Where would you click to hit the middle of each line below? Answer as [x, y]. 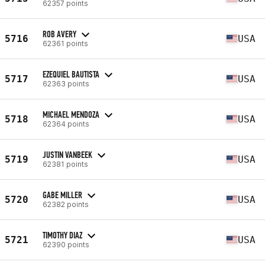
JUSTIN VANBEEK [67, 154]
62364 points [66, 124]
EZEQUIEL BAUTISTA [71, 74]
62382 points [66, 204]
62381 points [65, 164]
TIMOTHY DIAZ [62, 235]
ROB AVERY [59, 34]
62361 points [65, 43]
